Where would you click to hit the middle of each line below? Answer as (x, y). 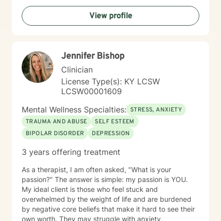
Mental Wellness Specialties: (74, 110)
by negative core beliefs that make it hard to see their (108, 209)
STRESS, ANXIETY (156, 110)
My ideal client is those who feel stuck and (90, 189)
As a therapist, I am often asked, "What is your (96, 169)
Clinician (77, 70)
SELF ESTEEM (115, 122)
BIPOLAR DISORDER (55, 134)
